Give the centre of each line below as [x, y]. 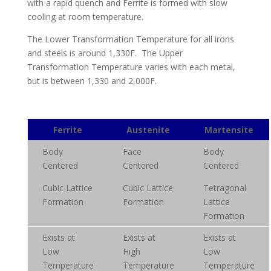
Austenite [149, 130]
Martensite [229, 130]
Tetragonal [224, 188]
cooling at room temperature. [85, 17]
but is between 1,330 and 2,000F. [92, 81]
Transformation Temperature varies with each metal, [131, 67]
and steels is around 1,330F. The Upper [105, 53]
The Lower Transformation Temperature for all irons [130, 39]
